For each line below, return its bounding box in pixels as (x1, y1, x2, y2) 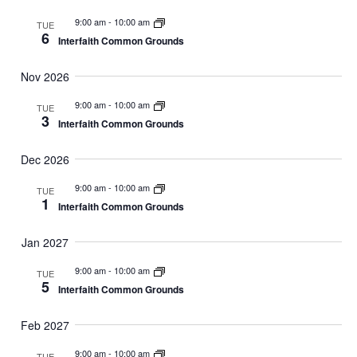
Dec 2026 (21, 151, 69, 167)
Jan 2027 (22, 233, 69, 250)
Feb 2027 (21, 316, 69, 333)
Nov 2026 (21, 68, 69, 84)
